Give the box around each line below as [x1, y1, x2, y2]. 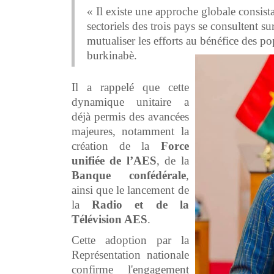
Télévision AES [72, 212, 147, 226]
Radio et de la [92, 198, 189, 211]
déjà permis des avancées [72, 109, 189, 123]
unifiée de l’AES [72, 154, 157, 167]
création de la [72, 139, 161, 152]
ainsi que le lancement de [72, 183, 189, 196]
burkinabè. [87, 48, 137, 62]
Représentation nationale [72, 248, 189, 261]
